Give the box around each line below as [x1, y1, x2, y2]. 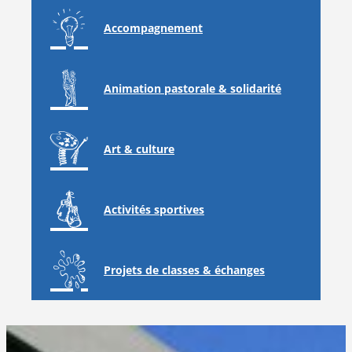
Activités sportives [104, 202, 204, 218]
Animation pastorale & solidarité [104, 81, 281, 97]
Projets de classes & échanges [104, 262, 265, 278]
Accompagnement [104, 20, 203, 36]
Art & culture [104, 141, 174, 157]
